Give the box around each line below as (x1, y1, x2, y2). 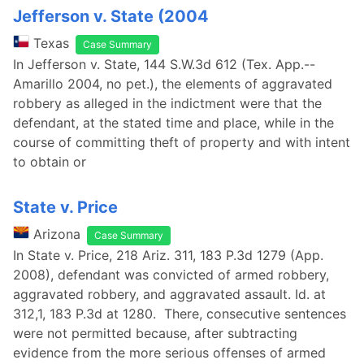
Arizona (33, 226, 80, 242)
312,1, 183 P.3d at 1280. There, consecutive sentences (13, 305, 346, 322)
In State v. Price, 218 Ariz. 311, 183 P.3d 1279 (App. (13, 247, 323, 263)
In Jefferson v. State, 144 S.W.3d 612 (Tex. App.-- (13, 56, 315, 72)
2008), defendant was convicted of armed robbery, (13, 266, 329, 283)
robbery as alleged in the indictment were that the (13, 95, 322, 111)
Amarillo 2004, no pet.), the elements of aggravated (13, 76, 332, 92)
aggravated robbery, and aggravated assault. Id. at (13, 286, 326, 302)
